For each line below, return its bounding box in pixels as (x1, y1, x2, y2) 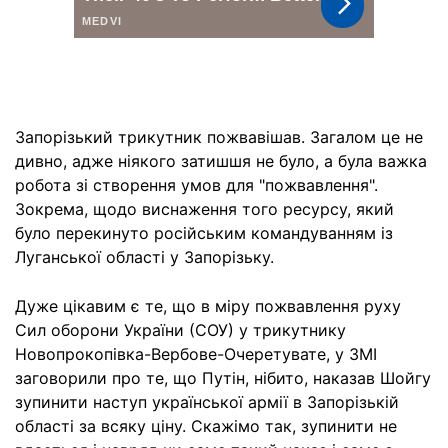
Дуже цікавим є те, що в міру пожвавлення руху (15, 296, 401, 316)
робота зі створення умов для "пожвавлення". (15, 175, 378, 195)
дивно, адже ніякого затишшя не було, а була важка (15, 151, 427, 171)
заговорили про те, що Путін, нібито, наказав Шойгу (15, 368, 431, 388)
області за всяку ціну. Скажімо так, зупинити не (15, 416, 397, 436)
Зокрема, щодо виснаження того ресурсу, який (15, 199, 394, 219)
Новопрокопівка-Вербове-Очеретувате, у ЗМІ (15, 344, 377, 364)
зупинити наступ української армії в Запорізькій (15, 392, 399, 412)
